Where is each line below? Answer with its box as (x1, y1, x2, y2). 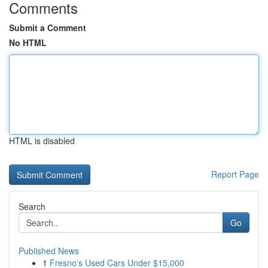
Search (19, 200, 45, 212)
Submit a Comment (9, 22, 86, 33)
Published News (19, 245, 79, 257)
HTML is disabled (9, 135, 75, 147)
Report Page (211, 168, 259, 180)
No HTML (9, 36, 47, 48)
